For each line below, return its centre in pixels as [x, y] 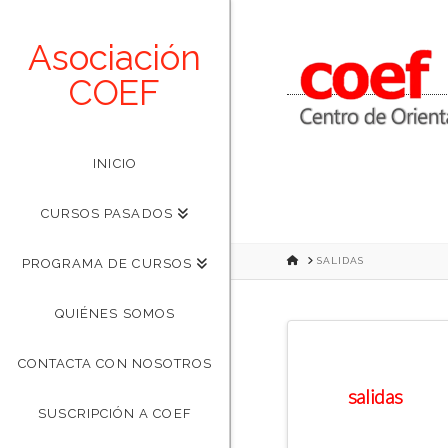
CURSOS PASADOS [106, 213]
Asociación [114, 57]
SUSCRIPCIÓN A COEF [115, 413]
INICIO [115, 163]
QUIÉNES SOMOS [115, 313]
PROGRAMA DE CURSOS [106, 263]
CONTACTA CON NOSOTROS [115, 363]
